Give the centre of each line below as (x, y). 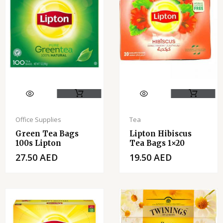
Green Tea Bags (47, 134)
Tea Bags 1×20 (157, 143)
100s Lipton (38, 143)
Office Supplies (38, 120)
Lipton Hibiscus (161, 134)
